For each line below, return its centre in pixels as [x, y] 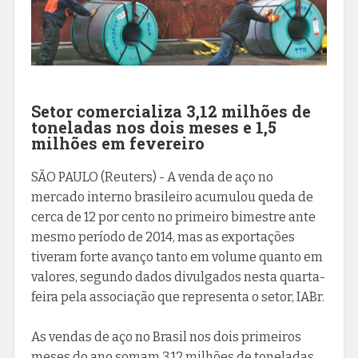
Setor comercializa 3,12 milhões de [171, 111]
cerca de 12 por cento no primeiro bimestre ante [173, 217]
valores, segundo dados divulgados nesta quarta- [178, 276]
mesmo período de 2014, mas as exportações [163, 237]
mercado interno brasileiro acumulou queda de [172, 197]
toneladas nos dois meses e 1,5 [153, 127]
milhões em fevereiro [117, 143]
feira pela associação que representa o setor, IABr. [177, 296]
